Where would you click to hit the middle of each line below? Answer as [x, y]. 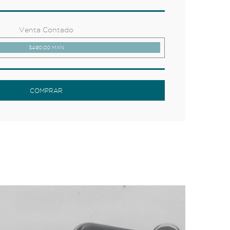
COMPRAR [46, 91]
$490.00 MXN [46, 48]
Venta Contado [46, 30]
